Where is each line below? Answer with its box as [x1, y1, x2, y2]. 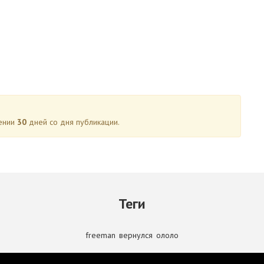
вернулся [119, 230, 153, 240]
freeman [85, 230, 115, 240]
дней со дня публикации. [27, 117, 120, 127]
